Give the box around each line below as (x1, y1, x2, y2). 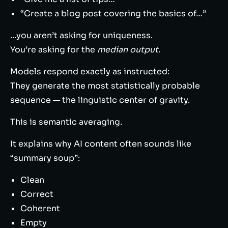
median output (97, 44, 158, 55)
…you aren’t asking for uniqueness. (10, 30, 153, 41)
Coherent (20, 203, 60, 214)
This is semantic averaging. (10, 117, 122, 127)
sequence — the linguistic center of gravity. (10, 95, 190, 105)
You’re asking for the (10, 44, 97, 55)
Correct (20, 189, 53, 199)
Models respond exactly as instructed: (10, 66, 169, 77)
